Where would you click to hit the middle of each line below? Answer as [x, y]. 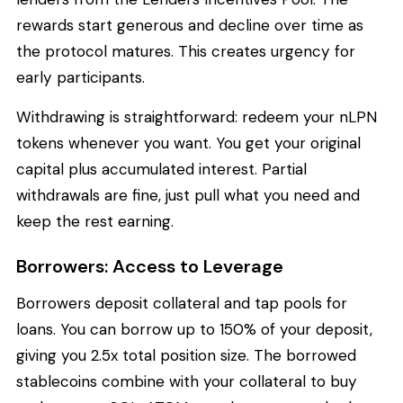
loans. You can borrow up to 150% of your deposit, [194, 330]
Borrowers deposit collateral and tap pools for [182, 304]
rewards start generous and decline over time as [190, 26]
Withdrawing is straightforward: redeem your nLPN [197, 116]
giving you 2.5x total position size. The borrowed [186, 356]
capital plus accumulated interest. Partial [161, 169]
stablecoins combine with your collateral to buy [187, 382]
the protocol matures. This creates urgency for [186, 52]
